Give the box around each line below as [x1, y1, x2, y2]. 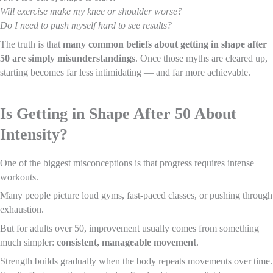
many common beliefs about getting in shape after [63, 39, 267, 50]
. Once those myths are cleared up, [135, 53, 268, 64]
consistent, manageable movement [57, 237, 196, 248]
